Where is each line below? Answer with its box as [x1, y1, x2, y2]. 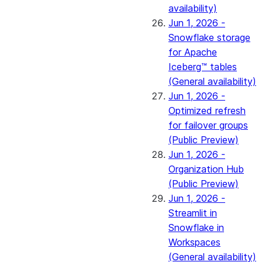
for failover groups [168, 119, 248, 131]
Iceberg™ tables [168, 61, 237, 73]
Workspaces [168, 236, 220, 248]
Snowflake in [168, 222, 224, 233]
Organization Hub [168, 163, 244, 175]
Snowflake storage [168, 32, 250, 43]
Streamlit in [168, 207, 217, 219]
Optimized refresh [168, 105, 246, 116]
